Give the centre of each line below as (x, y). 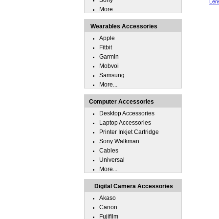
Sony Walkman (119, 141)
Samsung (112, 75)
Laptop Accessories (125, 123)
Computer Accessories (121, 102)
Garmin (109, 57)
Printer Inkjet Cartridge (129, 132)
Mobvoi (109, 66)
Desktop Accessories (127, 113)
